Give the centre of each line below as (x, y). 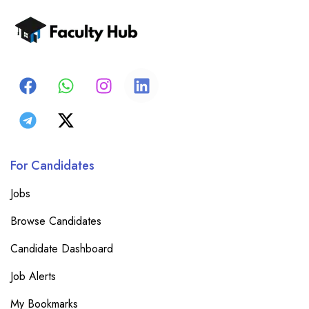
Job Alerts (33, 276)
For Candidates (52, 166)
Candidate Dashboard (62, 249)
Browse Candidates (56, 221)
